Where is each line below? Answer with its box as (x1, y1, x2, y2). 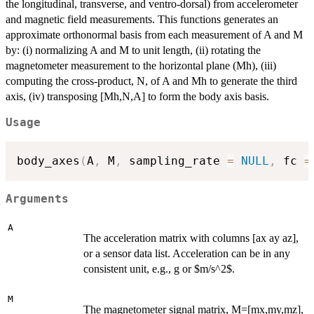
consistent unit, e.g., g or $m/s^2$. (83, 263, 235, 275)
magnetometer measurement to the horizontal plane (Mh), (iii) (6, 60, 276, 72)
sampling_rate (122, 154, 227, 168)
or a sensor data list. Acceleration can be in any (83, 247, 290, 260)
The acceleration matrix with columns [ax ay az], (83, 232, 299, 245)
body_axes (17, 154, 80, 168)
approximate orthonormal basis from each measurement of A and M (6, 29, 303, 41)
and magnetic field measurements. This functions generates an (6, 13, 278, 26)
